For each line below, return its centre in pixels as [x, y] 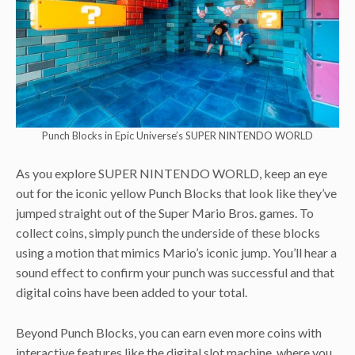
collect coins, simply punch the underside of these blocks [168, 233]
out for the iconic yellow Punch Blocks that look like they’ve [176, 193]
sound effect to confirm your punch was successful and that [175, 273]
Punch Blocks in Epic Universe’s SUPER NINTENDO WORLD [177, 135]
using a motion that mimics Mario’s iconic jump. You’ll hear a [176, 253]
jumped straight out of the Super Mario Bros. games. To [165, 213]
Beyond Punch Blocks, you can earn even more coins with [169, 332]
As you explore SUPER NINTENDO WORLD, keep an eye [172, 174]
